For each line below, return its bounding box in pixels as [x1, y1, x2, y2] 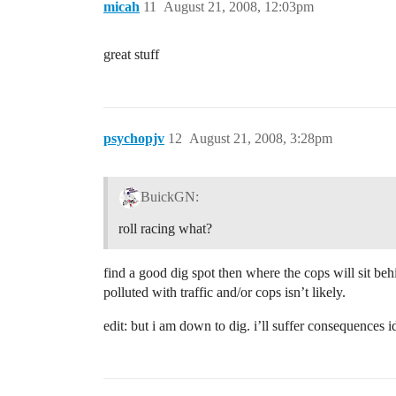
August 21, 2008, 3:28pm [189, 130, 332, 146]
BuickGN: [140, 189, 199, 205]
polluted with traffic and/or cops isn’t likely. [103, 285, 346, 301]
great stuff [103, 46, 159, 62]
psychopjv [103, 130, 164, 146]
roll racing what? [118, 221, 212, 237]
